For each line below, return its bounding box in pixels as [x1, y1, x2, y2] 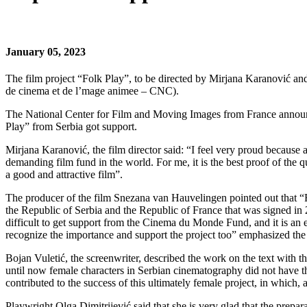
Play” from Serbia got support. [5, 121, 137, 133]
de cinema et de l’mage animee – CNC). [5, 85, 179, 97]
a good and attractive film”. [5, 169, 123, 181]
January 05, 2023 [5, 46, 86, 58]
